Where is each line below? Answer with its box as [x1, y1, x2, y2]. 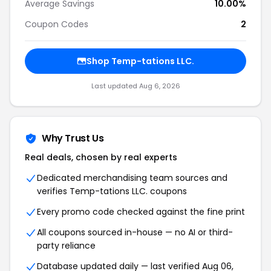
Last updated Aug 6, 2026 [91, 81, 180, 91]
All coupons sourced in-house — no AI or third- [37, 226, 233, 238]
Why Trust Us [42, 131, 104, 145]
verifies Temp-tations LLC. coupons [37, 185, 187, 197]
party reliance [37, 240, 96, 252]
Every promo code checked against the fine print [37, 206, 245, 218]
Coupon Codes [25, 18, 88, 30]
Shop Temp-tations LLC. [87, 55, 194, 67]
